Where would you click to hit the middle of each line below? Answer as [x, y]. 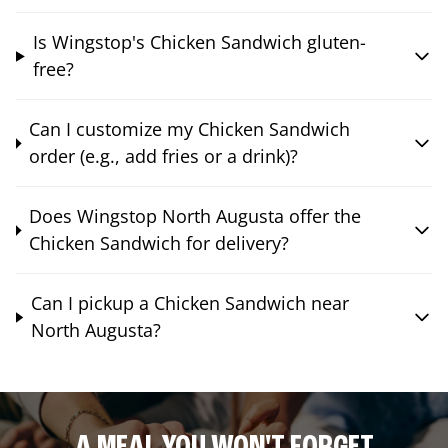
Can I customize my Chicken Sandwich [189, 129]
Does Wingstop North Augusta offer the [194, 216]
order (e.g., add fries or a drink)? [163, 156]
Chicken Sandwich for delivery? [158, 243]
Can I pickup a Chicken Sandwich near [189, 303]
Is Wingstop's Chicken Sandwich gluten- [199, 42]
